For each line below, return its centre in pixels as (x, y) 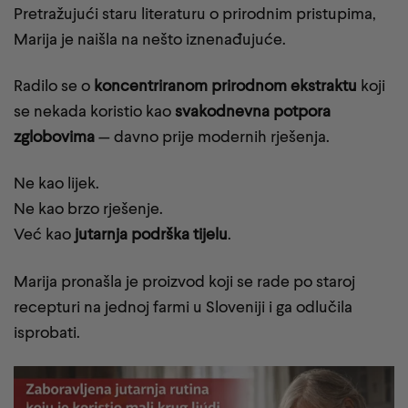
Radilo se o (54, 86)
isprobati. (47, 331)
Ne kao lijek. (56, 183)
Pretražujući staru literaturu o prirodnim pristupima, (195, 13)
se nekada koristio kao (94, 111)
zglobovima (54, 137)
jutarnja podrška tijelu (151, 234)
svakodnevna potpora (253, 111)
